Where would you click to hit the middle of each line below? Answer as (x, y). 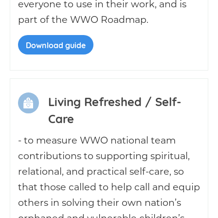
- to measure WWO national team (97, 140)
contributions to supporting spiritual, (104, 155)
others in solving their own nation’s (100, 202)
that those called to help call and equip (109, 187)
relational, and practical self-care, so (101, 171)
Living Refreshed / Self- (115, 101)
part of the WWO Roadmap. (83, 19)
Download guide (56, 45)
